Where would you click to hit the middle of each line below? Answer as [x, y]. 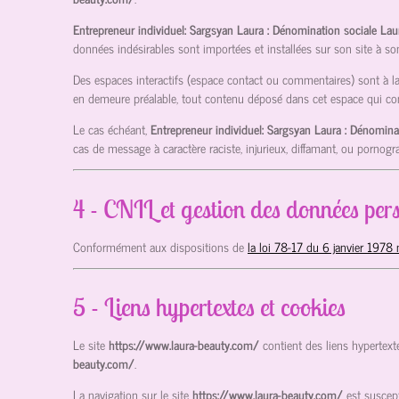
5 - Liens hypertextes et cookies [209, 307]
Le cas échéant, [110, 129]
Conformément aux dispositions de [159, 246]
